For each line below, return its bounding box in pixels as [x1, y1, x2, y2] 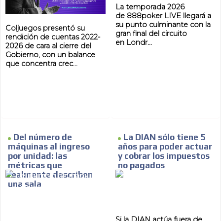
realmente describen [8, 170, 93, 180]
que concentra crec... [5, 59, 78, 68]
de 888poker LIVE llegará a [115, 11, 211, 21]
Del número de [13, 132, 73, 143]
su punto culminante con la [115, 20, 211, 30]
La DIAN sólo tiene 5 [123, 132, 205, 143]
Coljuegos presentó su [5, 23, 85, 33]
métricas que [8, 160, 63, 171]
